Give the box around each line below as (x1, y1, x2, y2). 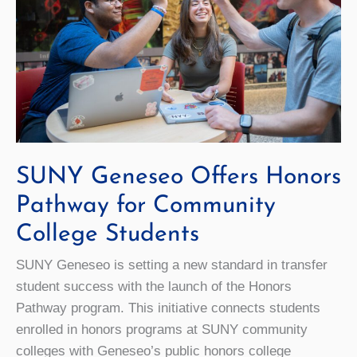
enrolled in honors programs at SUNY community (16, 321, 308, 337)
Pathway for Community (16, 193, 276, 218)
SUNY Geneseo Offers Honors (16, 164, 341, 190)
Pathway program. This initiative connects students (16, 300, 320, 316)
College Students (16, 222, 199, 247)
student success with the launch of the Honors (16, 278, 292, 294)
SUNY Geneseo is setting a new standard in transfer (16, 257, 328, 273)
